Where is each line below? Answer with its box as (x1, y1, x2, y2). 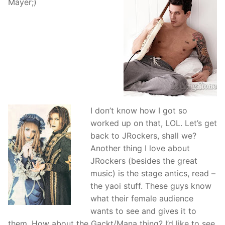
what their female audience (90, 193, 193, 204)
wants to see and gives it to (90, 206, 196, 216)
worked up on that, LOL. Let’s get (90, 118, 217, 129)
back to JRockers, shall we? (90, 131, 196, 141)
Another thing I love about (90, 143, 190, 154)
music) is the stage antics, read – (90, 168, 215, 179)
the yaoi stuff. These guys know (90, 181, 211, 191)
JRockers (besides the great (90, 156, 197, 166)
